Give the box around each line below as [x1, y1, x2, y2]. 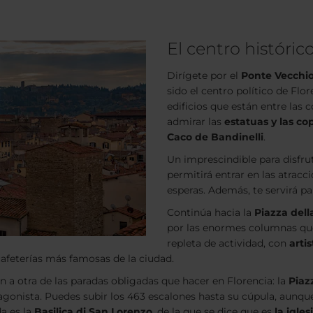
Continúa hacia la [167, 206, 254, 219]
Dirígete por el [167, 69, 241, 82]
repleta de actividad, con [167, 237, 289, 249]
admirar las [167, 115, 224, 128]
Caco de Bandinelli [167, 131, 263, 143]
